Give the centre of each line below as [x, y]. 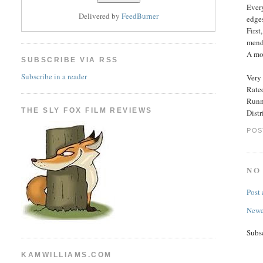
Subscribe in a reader [54, 76]
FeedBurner [140, 16]
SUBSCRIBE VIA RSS [70, 60]
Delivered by [100, 16]
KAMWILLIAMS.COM [67, 254]
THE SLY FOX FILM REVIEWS [87, 110]
